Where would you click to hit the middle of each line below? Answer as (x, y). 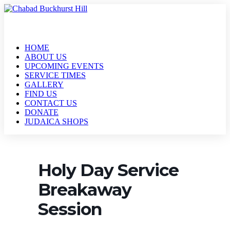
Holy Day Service (108, 170)
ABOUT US (46, 57)
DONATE (42, 112)
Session (70, 209)
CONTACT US (51, 103)
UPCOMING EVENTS (64, 66)
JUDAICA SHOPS (56, 121)
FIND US (41, 94)
